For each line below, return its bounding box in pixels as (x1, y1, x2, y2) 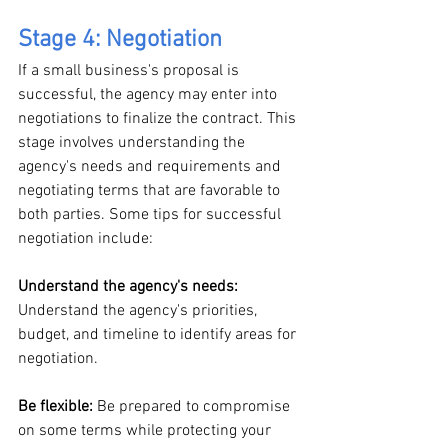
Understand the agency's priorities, (18, 301, 261, 322)
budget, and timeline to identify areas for (18, 325, 300, 346)
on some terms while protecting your (18, 421, 275, 442)
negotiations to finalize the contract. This (18, 109, 300, 130)
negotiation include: (18, 229, 153, 250)
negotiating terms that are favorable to (18, 181, 284, 202)
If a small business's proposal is (18, 61, 243, 82)
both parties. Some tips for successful (18, 205, 285, 226)
